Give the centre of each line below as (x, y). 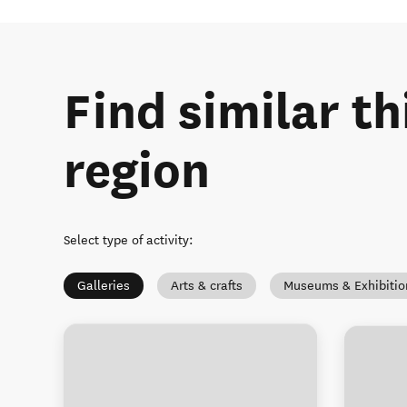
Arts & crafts (207, 286)
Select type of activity (126, 241)
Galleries (104, 286)
